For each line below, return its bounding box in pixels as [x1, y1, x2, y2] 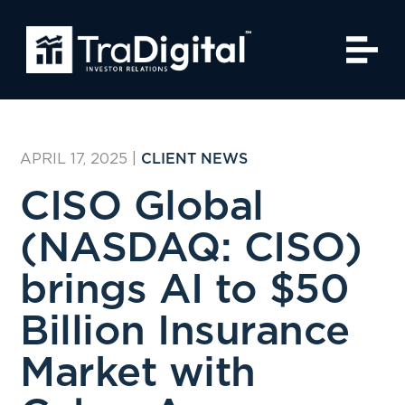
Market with [20, 353, 256, 394]
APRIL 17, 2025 [20, 151, 128, 166]
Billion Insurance [20, 312, 350, 353]
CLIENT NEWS [141, 152, 249, 166]
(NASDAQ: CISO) [20, 229, 363, 269]
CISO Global [20, 187, 264, 228]
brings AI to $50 [20, 270, 350, 311]
